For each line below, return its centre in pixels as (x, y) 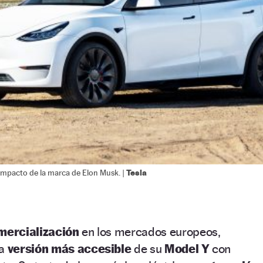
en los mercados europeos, (150, 232)
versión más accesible (71, 249)
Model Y (187, 249)
